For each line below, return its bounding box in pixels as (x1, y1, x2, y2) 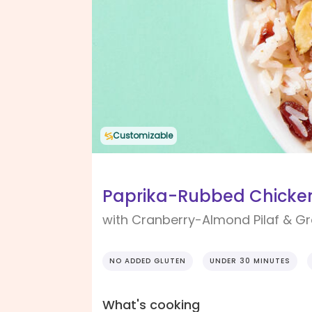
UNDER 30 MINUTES (210, 256, 290, 267)
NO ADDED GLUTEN (109, 256, 186, 267)
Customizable (113, 130, 173, 141)
